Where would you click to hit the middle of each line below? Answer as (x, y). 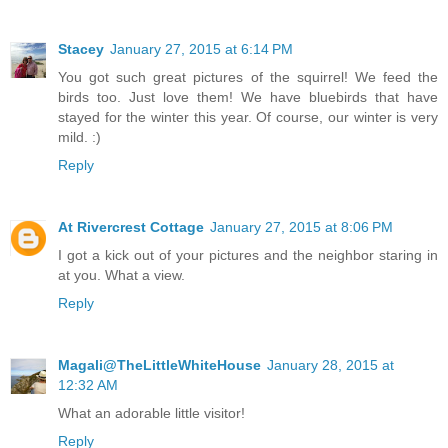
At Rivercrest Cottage (131, 226)
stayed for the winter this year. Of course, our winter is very (248, 116)
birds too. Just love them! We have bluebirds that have (248, 96)
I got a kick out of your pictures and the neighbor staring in (248, 254)
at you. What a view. (121, 274)
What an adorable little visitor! (151, 412)
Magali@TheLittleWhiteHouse (159, 364)
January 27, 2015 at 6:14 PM (201, 48)
